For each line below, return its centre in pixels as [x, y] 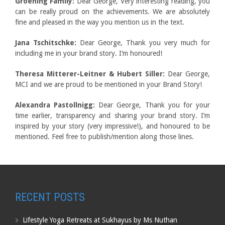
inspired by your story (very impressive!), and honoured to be [113, 126]
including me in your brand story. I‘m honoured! [89, 53]
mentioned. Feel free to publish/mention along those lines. [104, 137]
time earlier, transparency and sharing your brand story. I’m [113, 116]
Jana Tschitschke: [46, 43]
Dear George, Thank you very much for [143, 43]
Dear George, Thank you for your [153, 105]
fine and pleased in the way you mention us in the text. [100, 22]
